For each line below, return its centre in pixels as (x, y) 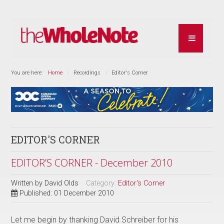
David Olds (62, 183)
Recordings (87, 72)
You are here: (28, 72)
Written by (28, 183)
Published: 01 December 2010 (67, 193)
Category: (102, 183)
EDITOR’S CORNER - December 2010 (92, 163)
